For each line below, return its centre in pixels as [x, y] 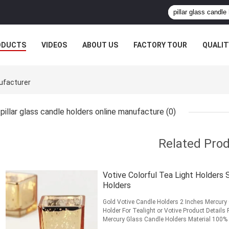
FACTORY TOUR [160, 45]
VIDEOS [54, 45]
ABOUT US [100, 45]
